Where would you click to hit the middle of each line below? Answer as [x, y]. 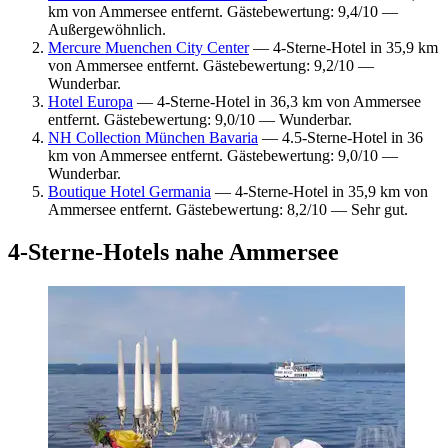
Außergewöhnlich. [107, 29]
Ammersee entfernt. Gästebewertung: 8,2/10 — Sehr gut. [228, 209]
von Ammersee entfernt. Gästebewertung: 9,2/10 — [211, 65]
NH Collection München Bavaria [153, 137]
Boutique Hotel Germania [129, 191]
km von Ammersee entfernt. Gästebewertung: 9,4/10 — [223, 11]
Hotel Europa [90, 101]
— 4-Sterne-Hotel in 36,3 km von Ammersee [277, 101]
